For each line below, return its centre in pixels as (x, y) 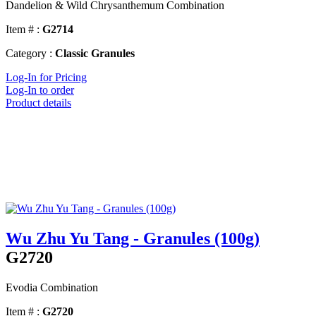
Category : (29, 54)
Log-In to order (40, 90)
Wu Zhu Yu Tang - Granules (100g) (133, 239)
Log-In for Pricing (46, 78)
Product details (38, 103)
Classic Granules (95, 54)
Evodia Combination (52, 288)
